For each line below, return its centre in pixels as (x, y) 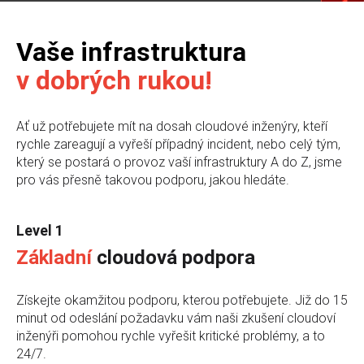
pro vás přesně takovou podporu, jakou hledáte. (153, 180)
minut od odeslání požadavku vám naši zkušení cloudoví (176, 318)
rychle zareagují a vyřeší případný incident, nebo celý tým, (178, 144)
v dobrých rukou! (114, 80)
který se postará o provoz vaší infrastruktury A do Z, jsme (179, 162)
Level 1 (40, 230)
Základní (56, 257)
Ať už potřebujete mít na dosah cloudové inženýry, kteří (172, 126)
